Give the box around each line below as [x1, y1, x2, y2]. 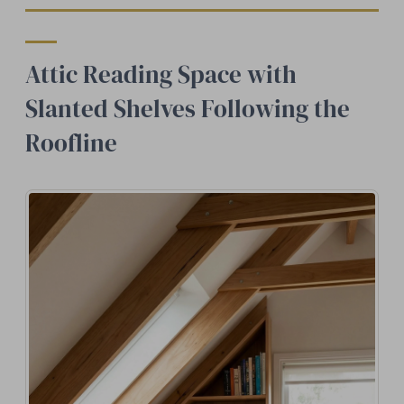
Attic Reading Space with [25, 57, 297, 91]
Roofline [25, 125, 117, 160]
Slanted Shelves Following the [25, 91, 350, 125]
